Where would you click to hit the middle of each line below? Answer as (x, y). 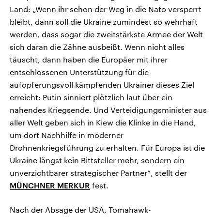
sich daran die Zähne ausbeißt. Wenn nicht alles (97, 47)
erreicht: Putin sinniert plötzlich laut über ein (91, 97)
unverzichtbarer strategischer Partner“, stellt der (98, 173)
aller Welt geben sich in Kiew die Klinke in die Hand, (103, 123)
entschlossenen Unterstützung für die (79, 72)
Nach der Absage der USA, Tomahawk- (80, 210)
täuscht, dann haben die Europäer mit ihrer (89, 60)
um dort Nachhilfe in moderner (67, 135)
